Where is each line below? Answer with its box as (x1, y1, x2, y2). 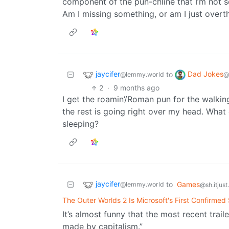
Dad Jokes (188, 70, 223, 79)
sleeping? (62, 119, 99, 129)
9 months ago (113, 83, 160, 93)
